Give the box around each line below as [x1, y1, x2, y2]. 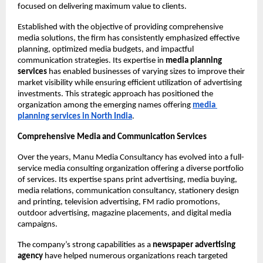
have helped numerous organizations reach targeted [43, 252, 228, 261]
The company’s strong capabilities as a [18, 241, 153, 250]
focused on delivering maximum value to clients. [18, 2, 187, 12]
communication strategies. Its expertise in [18, 56, 166, 66]
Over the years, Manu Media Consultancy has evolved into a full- [18, 153, 244, 163]
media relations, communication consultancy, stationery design [18, 187, 239, 196]
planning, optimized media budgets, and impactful [18, 45, 194, 55]
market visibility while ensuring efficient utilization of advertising [18, 79, 242, 88]
